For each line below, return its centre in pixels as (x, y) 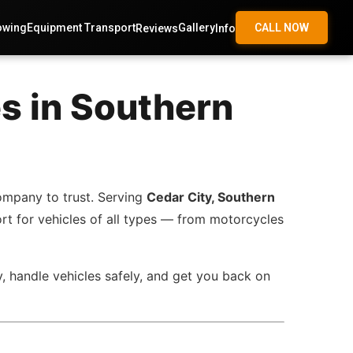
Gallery (197, 28)
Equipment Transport (81, 28)
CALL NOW (282, 28)
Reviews (157, 28)
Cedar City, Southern (211, 197)
